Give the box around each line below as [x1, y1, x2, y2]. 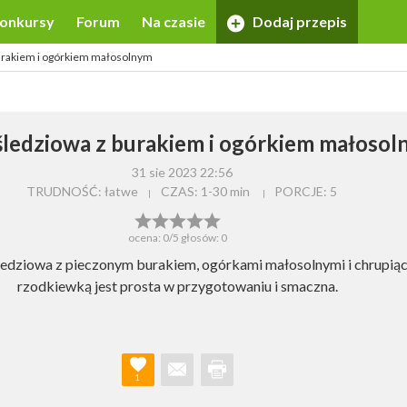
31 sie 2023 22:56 [131, 164, 233, 180]
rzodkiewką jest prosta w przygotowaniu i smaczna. [17, 276, 338, 294]
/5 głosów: [169, 230, 221, 244]
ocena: [128, 230, 163, 244]
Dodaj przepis [250, 13, 348, 30]
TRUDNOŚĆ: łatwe [26, 184, 138, 199]
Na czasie [141, 13, 205, 30]
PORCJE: [274, 184, 331, 199]
